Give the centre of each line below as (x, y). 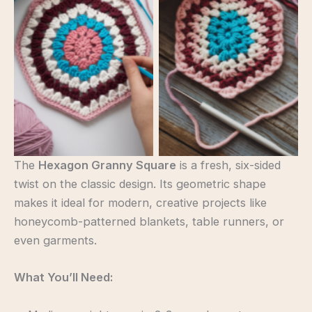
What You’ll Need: (63, 278)
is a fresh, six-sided (228, 165)
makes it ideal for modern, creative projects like (140, 203)
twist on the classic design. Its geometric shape (140, 184)
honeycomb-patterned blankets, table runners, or (149, 222)
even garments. (55, 241)
